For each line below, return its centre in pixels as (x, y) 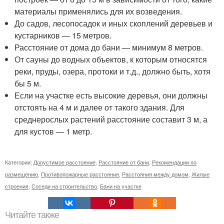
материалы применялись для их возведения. (98, 11)
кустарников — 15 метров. (63, 35)
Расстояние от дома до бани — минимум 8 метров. (109, 47)
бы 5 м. (28, 83)
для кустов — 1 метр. (53, 131)
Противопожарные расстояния (80, 174)
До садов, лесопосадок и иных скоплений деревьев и (114, 23)
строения (17, 186)
